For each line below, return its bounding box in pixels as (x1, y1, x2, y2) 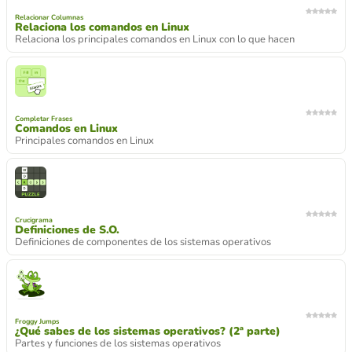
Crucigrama (15, 214, 53, 225)
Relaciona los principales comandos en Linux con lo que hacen (15, 31, 295, 46)
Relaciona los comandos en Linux (15, 19, 189, 35)
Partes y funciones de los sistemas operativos (15, 335, 221, 350)
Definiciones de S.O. (15, 222, 119, 237)
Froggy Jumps (15, 316, 59, 326)
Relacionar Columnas (15, 12, 83, 22)
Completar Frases (15, 113, 72, 123)
